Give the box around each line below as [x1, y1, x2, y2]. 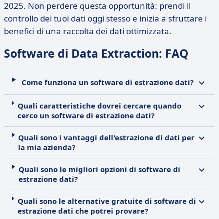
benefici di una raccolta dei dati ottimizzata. [4, 25, 172, 37]
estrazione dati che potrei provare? [17, 206, 148, 216]
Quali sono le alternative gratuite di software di [17, 196, 196, 206]
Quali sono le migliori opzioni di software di [18, 164, 180, 174]
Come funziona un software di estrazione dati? [22, 77, 194, 87]
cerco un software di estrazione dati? [17, 110, 154, 120]
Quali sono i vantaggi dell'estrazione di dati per [18, 132, 195, 142]
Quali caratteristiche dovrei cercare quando [17, 101, 181, 110]
